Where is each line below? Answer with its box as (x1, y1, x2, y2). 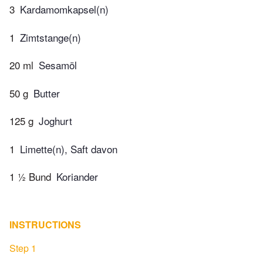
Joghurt (39, 113, 72, 129)
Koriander (56, 169, 98, 184)
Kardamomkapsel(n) (20, 2, 109, 17)
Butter (33, 85, 60, 100)
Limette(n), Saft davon (20, 141, 117, 156)
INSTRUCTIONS (9, 218, 81, 232)
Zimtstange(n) (20, 29, 81, 45)
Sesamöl (39, 58, 77, 73)
